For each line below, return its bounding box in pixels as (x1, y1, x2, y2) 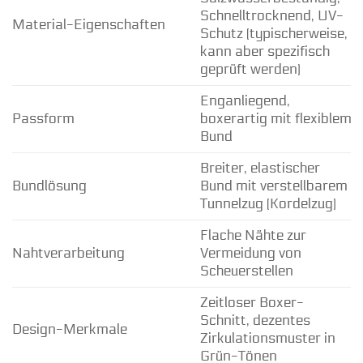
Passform (12, 110, 75, 128)
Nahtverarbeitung (12, 245, 125, 263)
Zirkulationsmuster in (199, 330, 335, 348)
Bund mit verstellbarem (199, 177, 348, 195)
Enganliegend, (199, 92, 290, 110)
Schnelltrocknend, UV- (199, 7, 344, 25)
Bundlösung (12, 177, 87, 195)
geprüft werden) (199, 61, 301, 79)
